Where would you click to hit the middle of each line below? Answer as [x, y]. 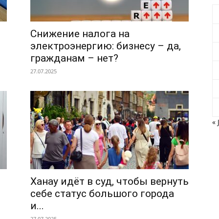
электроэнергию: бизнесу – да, [106, 46]
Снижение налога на [80, 34]
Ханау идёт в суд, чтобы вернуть [109, 181]
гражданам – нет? [74, 58]
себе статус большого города [102, 194]
